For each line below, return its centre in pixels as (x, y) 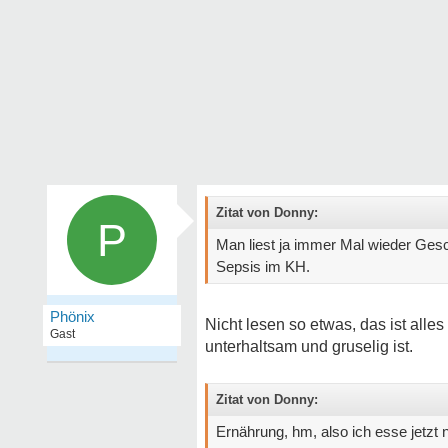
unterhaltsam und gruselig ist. (309, 346)
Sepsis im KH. (263, 266)
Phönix (72, 316)
